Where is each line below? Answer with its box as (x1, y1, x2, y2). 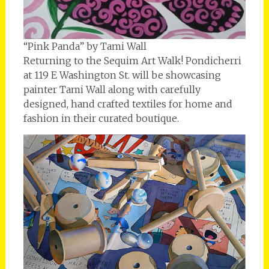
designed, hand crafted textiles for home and (23, 97, 232, 110)
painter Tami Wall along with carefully (23, 83, 201, 95)
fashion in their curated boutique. (23, 112, 179, 124)
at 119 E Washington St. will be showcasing (23, 68, 221, 81)
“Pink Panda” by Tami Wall (23, 40, 147, 52)
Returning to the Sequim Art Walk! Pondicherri (23, 54, 241, 67)
